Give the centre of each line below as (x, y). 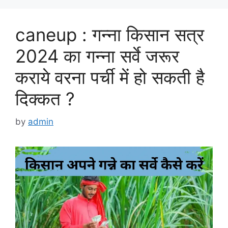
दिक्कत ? (45, 99)
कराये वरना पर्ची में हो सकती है (110, 78)
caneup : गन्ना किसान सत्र (110, 35)
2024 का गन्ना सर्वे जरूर (97, 56)
